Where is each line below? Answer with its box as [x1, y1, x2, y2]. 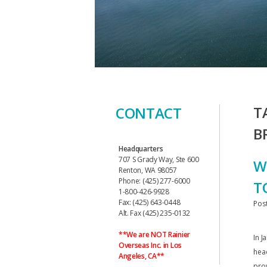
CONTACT [115, 103, 182, 123]
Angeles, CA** [118, 250, 165, 261]
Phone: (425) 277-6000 [118, 175, 190, 186]
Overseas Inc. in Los [118, 240, 182, 250]
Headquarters [118, 143, 163, 154]
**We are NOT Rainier [118, 229, 190, 240]
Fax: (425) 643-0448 [118, 197, 181, 207]
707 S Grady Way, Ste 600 [118, 154, 199, 164]
